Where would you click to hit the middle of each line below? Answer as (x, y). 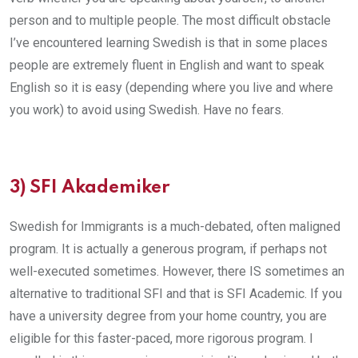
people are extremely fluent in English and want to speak (167, 65)
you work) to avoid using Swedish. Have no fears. (147, 109)
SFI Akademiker (99, 187)
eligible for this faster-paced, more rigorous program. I (161, 338)
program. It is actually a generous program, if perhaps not (168, 249)
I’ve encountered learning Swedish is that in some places (169, 42)
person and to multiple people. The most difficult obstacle (170, 20)
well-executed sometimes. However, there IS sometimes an (177, 271)
